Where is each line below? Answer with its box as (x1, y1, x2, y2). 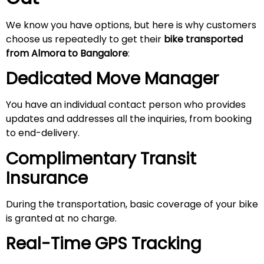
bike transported (164, 32, 243, 46)
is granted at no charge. (6, 211, 117, 225)
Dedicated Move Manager (6, 67, 219, 91)
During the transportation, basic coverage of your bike (6, 197, 258, 211)
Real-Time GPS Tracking (6, 232, 202, 255)
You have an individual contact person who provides (6, 98, 246, 112)
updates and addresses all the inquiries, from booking (6, 112, 252, 126)
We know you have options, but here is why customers (6, 18, 256, 32)
